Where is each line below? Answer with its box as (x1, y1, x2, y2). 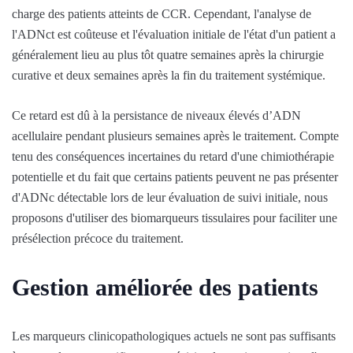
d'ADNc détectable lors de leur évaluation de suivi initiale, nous (12, 190, 328, 204)
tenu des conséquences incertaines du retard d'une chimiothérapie (12, 149, 334, 163)
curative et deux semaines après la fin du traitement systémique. (12, 68, 325, 82)
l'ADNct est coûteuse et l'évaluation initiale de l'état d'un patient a (12, 27, 336, 41)
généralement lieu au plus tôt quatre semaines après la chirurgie (12, 47, 324, 61)
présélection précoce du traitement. (12, 231, 184, 245)
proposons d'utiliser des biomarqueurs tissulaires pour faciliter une (12, 210, 337, 225)
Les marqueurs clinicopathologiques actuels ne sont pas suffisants (12, 329, 336, 343)
